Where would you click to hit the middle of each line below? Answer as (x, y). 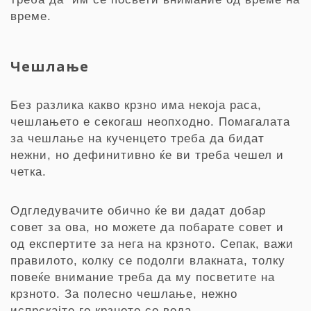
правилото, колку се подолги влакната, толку (148, 261)
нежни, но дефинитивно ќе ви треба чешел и (147, 155)
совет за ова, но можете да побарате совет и (147, 227)
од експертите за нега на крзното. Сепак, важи (152, 244)
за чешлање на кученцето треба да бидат (137, 138)
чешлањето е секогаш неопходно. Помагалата (150, 122)
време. (31, 16)
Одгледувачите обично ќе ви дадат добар (138, 211)
